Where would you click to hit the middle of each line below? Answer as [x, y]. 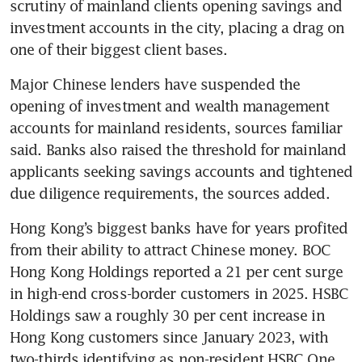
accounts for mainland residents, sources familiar [176, 128]
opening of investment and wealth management [170, 106]
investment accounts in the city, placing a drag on [177, 28]
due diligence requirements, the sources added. [170, 194]
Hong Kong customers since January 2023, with [169, 337]
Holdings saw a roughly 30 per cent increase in [167, 316]
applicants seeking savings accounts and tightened [181, 172]
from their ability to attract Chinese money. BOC [170, 250]
